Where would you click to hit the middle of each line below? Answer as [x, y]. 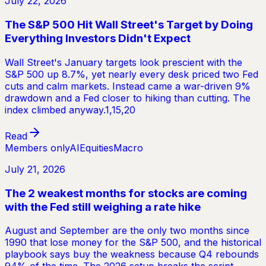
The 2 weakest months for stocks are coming [126, 193]
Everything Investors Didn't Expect [98, 39]
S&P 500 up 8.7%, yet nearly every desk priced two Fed [132, 74]
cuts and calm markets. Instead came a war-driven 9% [128, 86]
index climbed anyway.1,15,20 [70, 110]
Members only [37, 148]
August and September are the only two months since [127, 231]
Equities [96, 148]
